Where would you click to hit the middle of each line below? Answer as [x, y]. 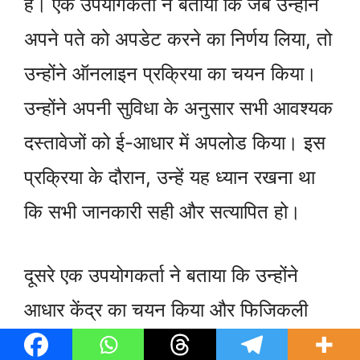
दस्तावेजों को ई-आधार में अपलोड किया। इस [175, 142]
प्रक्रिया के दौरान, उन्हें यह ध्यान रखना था [170, 177]
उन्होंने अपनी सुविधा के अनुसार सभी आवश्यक [178, 108]
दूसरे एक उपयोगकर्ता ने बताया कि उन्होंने [161, 275]
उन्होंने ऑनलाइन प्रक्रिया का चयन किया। [170, 73]
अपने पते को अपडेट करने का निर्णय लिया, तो [178, 39]
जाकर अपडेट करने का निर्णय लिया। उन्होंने [173, 344]
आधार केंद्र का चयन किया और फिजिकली [166, 309]
